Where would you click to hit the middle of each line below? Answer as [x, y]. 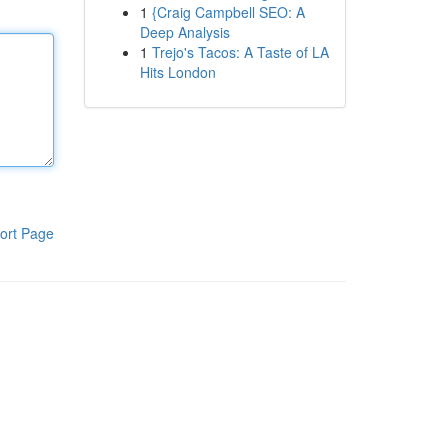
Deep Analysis [184, 32]
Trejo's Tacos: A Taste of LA [240, 52]
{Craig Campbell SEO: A [228, 12]
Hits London [177, 72]
